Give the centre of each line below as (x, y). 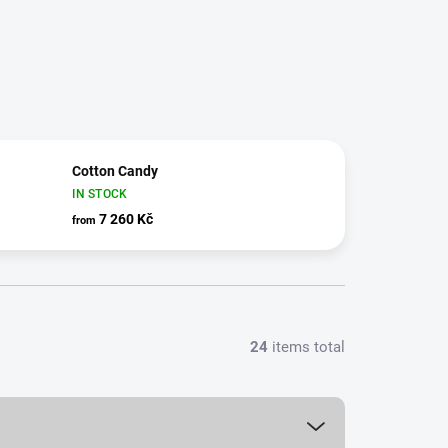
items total (306, 346)
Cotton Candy (115, 170)
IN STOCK (100, 193)
